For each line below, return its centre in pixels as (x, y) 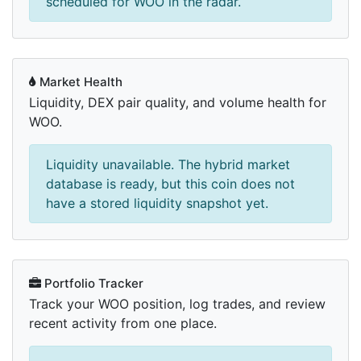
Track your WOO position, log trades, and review (177, 304)
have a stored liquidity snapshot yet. (157, 203)
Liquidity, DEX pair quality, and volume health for (178, 103)
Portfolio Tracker (92, 284)
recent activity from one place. (123, 324)
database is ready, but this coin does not (170, 184)
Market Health (79, 82)
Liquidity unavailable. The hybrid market (168, 165)
